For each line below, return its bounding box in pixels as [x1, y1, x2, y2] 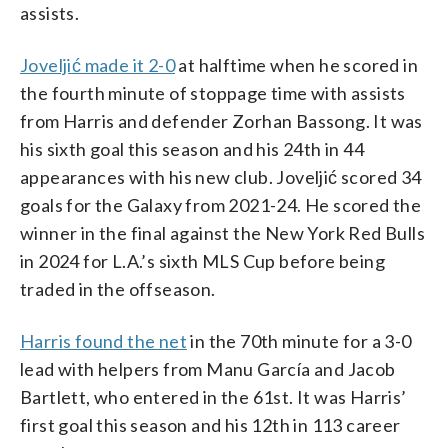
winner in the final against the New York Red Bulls [20, 221, 425, 244]
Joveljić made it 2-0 [20, 53, 176, 76]
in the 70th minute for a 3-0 [187, 329, 412, 352]
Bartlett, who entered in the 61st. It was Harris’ [20, 385, 407, 408]
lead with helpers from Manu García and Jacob [20, 357, 396, 380]
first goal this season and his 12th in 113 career [20, 413, 401, 436]
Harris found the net [20, 329, 187, 352]
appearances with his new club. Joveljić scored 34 [20, 165, 422, 188]
